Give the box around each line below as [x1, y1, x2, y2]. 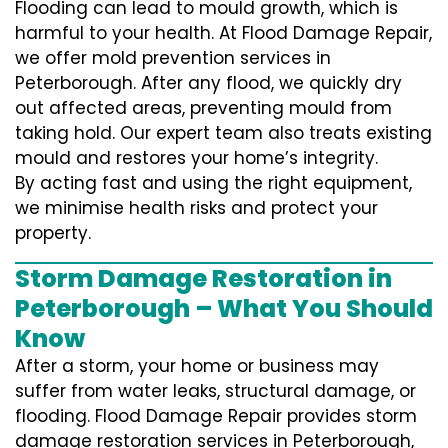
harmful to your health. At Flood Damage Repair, [15, 21, 432, 46]
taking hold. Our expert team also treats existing [15, 121, 432, 146]
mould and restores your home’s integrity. [15, 146, 378, 171]
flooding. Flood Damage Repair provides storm [15, 404, 417, 429]
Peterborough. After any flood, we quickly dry [15, 71, 402, 96]
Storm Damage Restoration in [15, 262, 392, 296]
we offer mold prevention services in [15, 46, 331, 71]
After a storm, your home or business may [15, 354, 379, 379]
